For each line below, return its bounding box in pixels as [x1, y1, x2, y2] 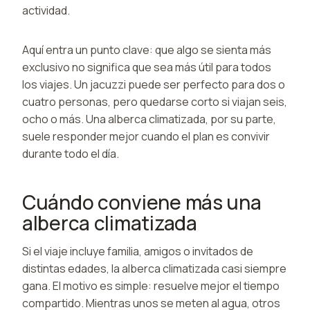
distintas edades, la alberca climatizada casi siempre [22, 260, 286, 276]
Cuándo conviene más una [22, 188, 262, 215]
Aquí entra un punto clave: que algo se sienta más [22, 42, 271, 57]
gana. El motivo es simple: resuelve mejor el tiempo [22, 277, 280, 293]
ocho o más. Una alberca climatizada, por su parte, [22, 111, 276, 127]
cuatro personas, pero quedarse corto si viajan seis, [22, 93, 287, 109]
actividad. [22, 2, 70, 18]
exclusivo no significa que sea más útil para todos [22, 59, 271, 75]
